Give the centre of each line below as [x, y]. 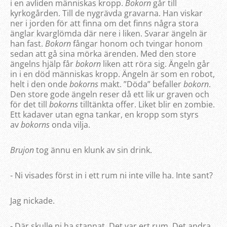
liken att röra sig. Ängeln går [155, 64]
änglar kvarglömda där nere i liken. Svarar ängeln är [109, 34]
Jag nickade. [32, 201]
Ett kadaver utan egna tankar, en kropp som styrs [104, 115]
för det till [30, 105]
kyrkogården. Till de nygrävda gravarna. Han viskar [106, 13]
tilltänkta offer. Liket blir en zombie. [146, 105]
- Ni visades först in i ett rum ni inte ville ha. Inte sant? [111, 176]
